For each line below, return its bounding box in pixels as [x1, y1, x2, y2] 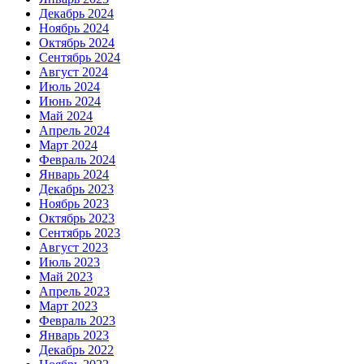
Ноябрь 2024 [39, 21, 109, 36]
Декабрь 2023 [39, 182, 114, 197]
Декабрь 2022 [39, 343, 114, 357]
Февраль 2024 [39, 153, 115, 167]
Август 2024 [39, 65, 108, 80]
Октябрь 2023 [39, 211, 115, 226]
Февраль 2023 [39, 314, 115, 328]
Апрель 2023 [39, 284, 110, 299]
